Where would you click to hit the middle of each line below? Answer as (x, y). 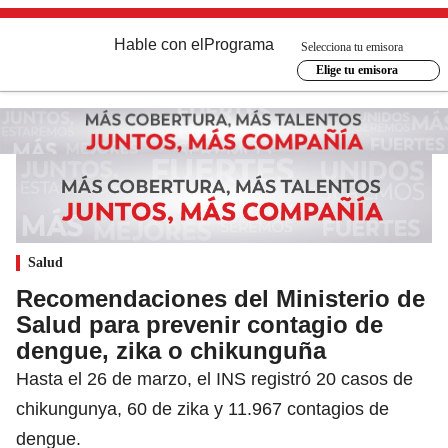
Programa (239, 44)
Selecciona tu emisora (352, 46)
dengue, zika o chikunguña (171, 350)
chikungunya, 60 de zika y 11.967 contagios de (202, 408)
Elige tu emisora (356, 70)
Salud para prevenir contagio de (199, 324)
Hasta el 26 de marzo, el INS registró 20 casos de (214, 378)
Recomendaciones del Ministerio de (220, 298)
